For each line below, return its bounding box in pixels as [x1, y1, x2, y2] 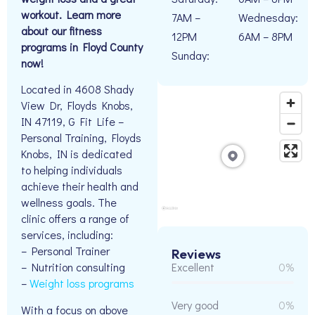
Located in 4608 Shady [21, 82, 134, 97]
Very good [172, 297, 219, 312]
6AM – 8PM [238, 29, 292, 44]
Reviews [172, 245, 221, 262]
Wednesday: [238, 10, 298, 25]
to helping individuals [21, 162, 122, 178]
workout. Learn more [21, 7, 121, 22]
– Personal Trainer [21, 243, 110, 259]
